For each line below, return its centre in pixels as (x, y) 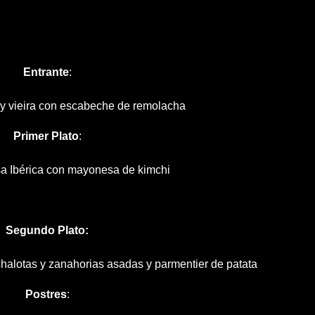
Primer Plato (46, 136)
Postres (46, 294)
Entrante (46, 72)
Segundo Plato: (47, 230)
